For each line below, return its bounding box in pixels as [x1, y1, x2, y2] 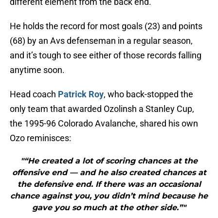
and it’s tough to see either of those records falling [10, 50, 201, 61]
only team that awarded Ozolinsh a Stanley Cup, [10, 104, 194, 114]
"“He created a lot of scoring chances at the [20, 156, 198, 166]
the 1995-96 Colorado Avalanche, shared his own [10, 118, 198, 129]
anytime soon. [10, 65, 65, 75]
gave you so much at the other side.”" [32, 203, 186, 213]
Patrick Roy [58, 89, 104, 100]
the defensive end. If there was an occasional [17, 180, 201, 189]
